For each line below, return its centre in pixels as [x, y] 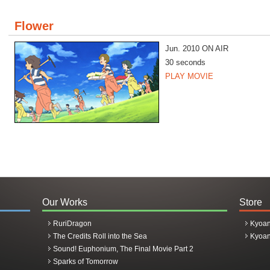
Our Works [65, 202]
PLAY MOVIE [189, 76]
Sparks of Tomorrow [86, 262]
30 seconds [185, 62]
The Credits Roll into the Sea [100, 236]
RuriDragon [72, 224]
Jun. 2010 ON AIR [197, 49]
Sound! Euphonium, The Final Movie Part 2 [123, 249]
